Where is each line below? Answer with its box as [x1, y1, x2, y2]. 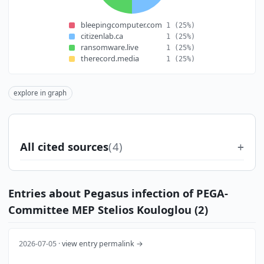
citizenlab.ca [80, 31, 123, 42]
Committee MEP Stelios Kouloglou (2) [8, 202, 208, 217]
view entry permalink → [62, 239, 144, 249]
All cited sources [19, 139, 108, 154]
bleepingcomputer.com [80, 19, 162, 31]
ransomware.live [80, 42, 138, 53]
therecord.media [80, 53, 139, 64]
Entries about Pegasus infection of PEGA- [8, 186, 228, 201]
